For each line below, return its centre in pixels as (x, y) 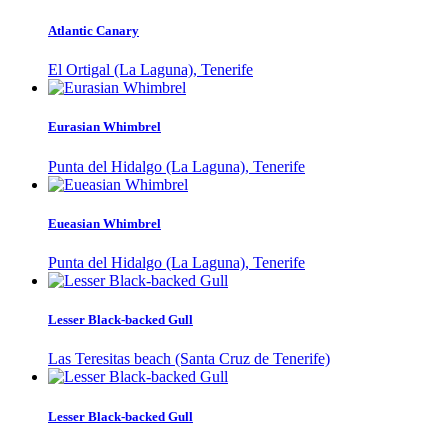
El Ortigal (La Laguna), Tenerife (150, 70)
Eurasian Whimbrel (104, 127)
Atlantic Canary (93, 31)
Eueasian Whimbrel (104, 223)
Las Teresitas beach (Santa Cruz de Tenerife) (189, 359)
